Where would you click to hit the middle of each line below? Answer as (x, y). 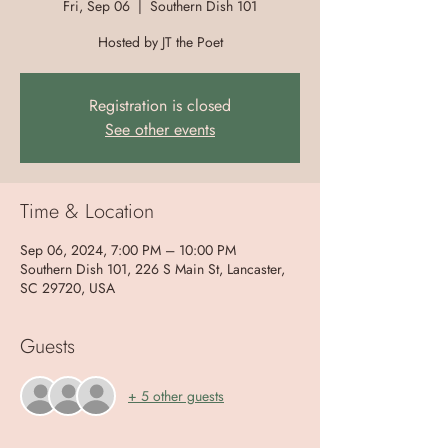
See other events (160, 129)
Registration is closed (160, 105)
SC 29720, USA (67, 288)
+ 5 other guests (176, 395)
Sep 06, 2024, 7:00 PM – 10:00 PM (128, 250)
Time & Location (87, 211)
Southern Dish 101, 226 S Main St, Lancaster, (152, 269)
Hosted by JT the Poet (160, 42)
